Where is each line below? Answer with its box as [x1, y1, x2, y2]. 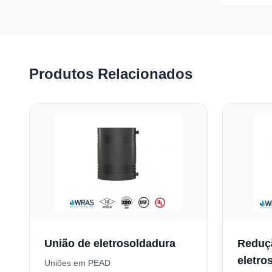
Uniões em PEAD [44, 258, 110, 268]
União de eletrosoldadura [44, 237, 175, 250]
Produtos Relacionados [29, 66, 192, 82]
